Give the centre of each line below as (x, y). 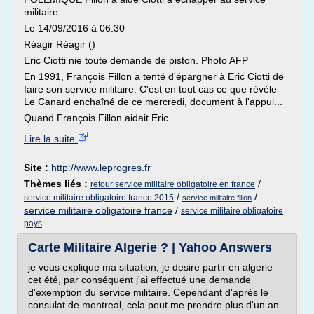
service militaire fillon (217, 198)
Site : (37, 168)
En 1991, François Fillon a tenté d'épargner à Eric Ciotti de (154, 76)
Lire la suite (51, 139)
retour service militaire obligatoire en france (173, 184)
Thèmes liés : (57, 184)
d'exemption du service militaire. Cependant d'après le (148, 292)
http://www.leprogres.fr (101, 168)
